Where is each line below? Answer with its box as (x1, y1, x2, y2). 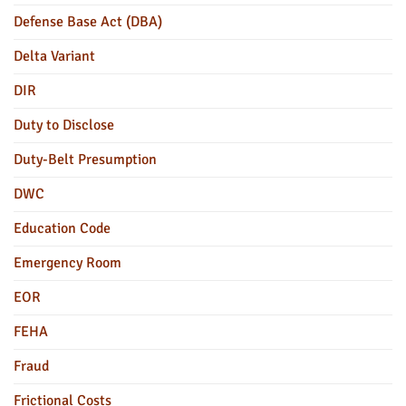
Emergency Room (14, 254, 121, 273)
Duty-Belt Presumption (14, 150, 157, 169)
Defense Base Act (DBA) (14, 13, 162, 32)
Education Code (14, 219, 111, 238)
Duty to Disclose (14, 116, 114, 135)
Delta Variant (14, 47, 95, 66)
